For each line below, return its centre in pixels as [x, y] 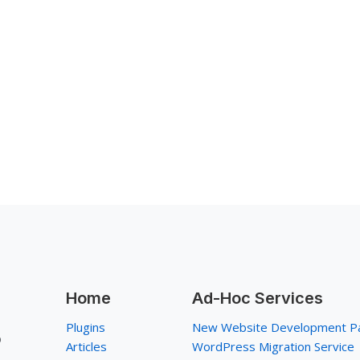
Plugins [86, 327]
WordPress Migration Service [273, 346]
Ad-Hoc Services [258, 298]
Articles [86, 346]
